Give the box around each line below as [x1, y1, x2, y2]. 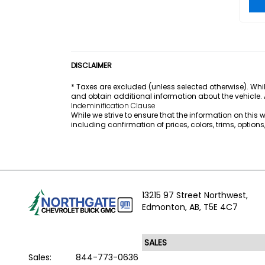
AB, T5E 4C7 [189, 201, 238, 213]
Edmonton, [141, 201, 189, 213]
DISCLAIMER [71, 60, 112, 70]
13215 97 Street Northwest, [141, 189, 248, 201]
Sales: [28, 251, 54, 263]
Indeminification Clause [71, 101, 156, 111]
